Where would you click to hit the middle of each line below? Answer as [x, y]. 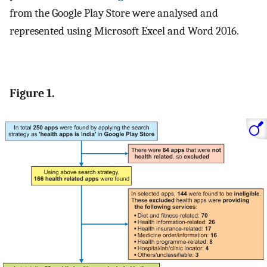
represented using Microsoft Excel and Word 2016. [124, 31]
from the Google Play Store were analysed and [114, 13]
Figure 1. [32, 94]
